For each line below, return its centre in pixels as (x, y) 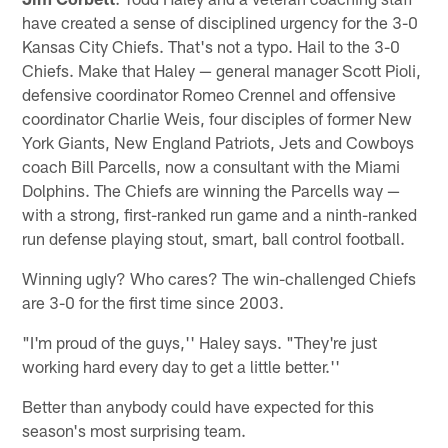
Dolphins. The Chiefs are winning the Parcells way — (211, 189)
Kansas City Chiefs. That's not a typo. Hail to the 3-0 (211, 45)
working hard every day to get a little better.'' (181, 365)
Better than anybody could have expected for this (198, 405)
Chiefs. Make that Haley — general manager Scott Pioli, (222, 69)
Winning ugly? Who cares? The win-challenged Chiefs (219, 277)
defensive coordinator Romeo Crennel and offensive (209, 93)
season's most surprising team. (134, 429)
